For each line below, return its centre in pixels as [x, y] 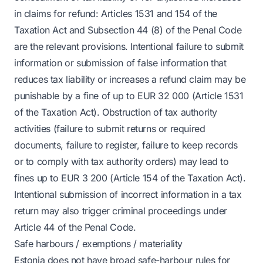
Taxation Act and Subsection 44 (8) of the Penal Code [128, 30]
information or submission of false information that [120, 63]
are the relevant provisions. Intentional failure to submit [129, 46]
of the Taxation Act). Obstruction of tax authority [116, 112]
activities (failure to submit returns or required [110, 129]
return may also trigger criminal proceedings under [121, 211]
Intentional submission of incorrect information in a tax [128, 194]
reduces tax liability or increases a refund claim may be [130, 79]
